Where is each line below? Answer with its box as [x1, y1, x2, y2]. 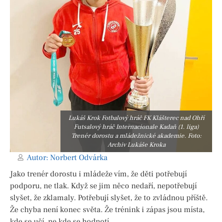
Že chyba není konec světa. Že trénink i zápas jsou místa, [10, 204, 205, 215]
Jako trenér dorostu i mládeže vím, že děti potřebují [10, 168, 187, 179]
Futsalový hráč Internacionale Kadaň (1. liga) [74, 122, 199, 131]
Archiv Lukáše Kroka [107, 140, 166, 149]
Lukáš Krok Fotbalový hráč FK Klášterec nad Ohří [68, 113, 204, 122]
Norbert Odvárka [48, 152, 108, 163]
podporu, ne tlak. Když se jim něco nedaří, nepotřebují [10, 180, 197, 191]
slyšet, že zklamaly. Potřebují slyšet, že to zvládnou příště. [10, 192, 208, 203]
